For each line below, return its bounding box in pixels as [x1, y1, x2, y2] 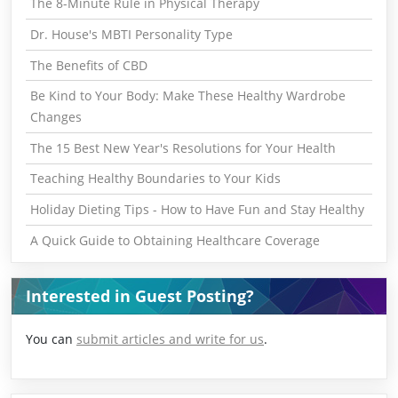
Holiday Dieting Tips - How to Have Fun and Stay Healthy [29, 201, 364, 218]
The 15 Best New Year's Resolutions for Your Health [29, 139, 336, 156]
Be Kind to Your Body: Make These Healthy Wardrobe [29, 87, 346, 105]
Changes [29, 108, 82, 126]
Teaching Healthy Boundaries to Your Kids [29, 170, 281, 187]
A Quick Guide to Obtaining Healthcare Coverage [29, 231, 320, 249]
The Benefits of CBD [29, 56, 147, 74]
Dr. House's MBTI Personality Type [29, 26, 233, 44]
